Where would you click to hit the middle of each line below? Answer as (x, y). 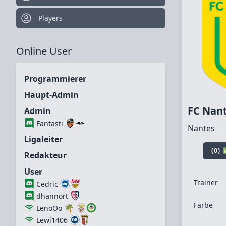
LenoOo (49, 208)
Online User (44, 51)
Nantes (201, 128)
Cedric (47, 184)
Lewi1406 (52, 220)
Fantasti (50, 123)
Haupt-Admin (51, 95)
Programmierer (55, 79)
